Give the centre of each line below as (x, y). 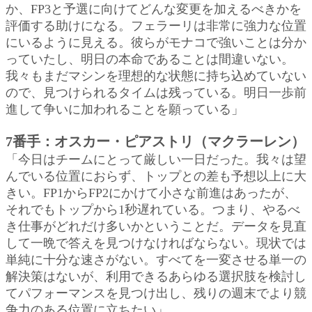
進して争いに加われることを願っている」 (125, 109)
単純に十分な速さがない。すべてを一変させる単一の (156, 259)
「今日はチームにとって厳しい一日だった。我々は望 (156, 159)
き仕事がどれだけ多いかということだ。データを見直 (156, 226)
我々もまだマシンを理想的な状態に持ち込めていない (156, 76)
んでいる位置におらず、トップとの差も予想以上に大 (156, 176)
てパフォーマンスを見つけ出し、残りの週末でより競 (156, 293)
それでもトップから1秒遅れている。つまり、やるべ (153, 209)
